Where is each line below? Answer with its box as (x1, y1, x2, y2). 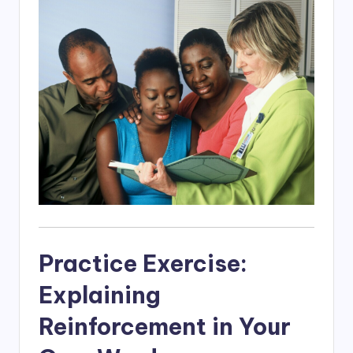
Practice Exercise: (39, 248, 247, 278)
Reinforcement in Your (39, 311, 291, 341)
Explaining (39, 280, 161, 310)
